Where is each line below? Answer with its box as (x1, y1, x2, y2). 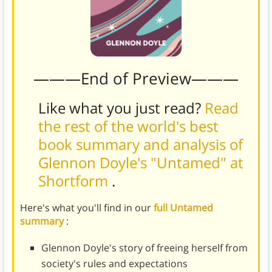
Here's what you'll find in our (19, 200, 154, 214)
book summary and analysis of (38, 134, 243, 154)
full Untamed (153, 200, 213, 214)
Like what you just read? (38, 97, 205, 118)
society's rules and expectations (41, 256, 188, 270)
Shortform (38, 170, 112, 191)
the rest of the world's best (38, 115, 219, 136)
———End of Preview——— (33, 67, 239, 89)
